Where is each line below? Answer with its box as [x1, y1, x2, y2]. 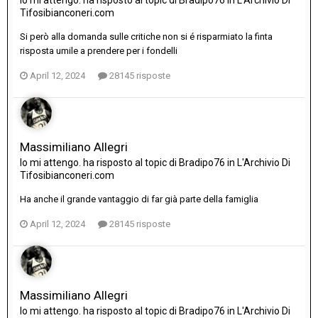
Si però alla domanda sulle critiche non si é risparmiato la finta [20, 31, 273, 43]
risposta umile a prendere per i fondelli [20, 45, 177, 57]
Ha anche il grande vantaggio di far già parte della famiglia [20, 194, 258, 205]
